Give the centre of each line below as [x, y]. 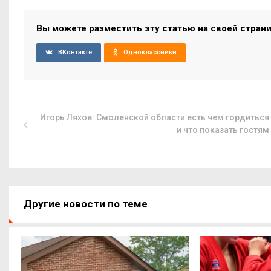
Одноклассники [150, 52]
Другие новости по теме [86, 204]
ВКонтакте [75, 52]
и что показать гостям [223, 130]
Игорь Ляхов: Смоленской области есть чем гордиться [155, 117]
